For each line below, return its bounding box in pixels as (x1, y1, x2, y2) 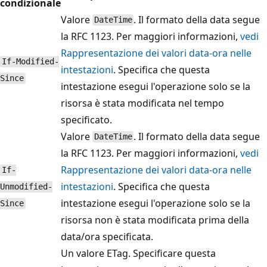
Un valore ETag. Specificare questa (61, 246, 216, 260)
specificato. (61, 113, 112, 126)
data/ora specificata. (61, 229, 153, 243)
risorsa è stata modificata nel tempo (61, 96, 224, 110)
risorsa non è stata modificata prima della (61, 213, 249, 226)
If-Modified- (1, 57, 59, 67)
